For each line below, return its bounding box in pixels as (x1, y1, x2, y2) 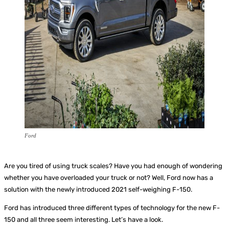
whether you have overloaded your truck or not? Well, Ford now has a (4, 173, 213, 181)
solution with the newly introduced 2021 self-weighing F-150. (4, 185, 192, 193)
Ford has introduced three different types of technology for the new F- (4, 203, 220, 212)
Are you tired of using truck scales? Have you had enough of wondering (4, 162, 222, 170)
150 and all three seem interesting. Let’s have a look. (4, 215, 163, 223)
